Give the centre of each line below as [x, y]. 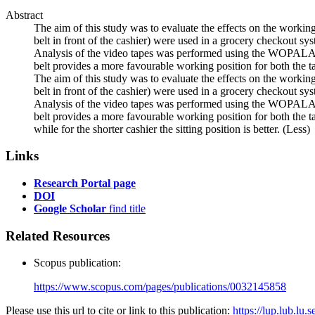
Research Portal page [85, 183]
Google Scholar [70, 208]
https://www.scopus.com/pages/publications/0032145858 [160, 287]
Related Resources [58, 236]
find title [126, 208]
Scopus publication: [77, 263]
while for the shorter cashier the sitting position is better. [158, 129]
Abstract [24, 15]
